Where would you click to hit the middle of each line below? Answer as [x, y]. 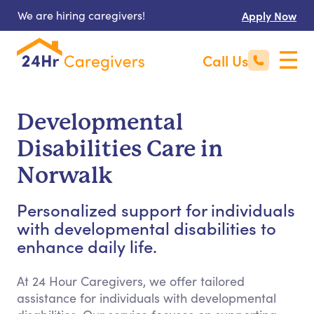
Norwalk [65, 176]
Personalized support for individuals [156, 209]
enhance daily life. [87, 246]
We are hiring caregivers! [81, 15]
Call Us [225, 60]
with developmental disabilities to [146, 227]
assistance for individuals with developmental [146, 298]
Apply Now [269, 15]
